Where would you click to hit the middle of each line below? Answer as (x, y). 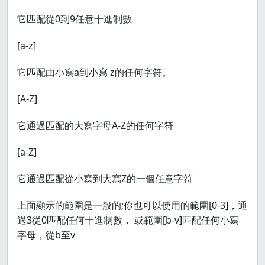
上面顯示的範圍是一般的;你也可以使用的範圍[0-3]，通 (132, 205)
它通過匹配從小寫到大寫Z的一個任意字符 (105, 179)
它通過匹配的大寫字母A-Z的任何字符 (95, 125)
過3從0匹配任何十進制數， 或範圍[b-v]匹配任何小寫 (128, 220)
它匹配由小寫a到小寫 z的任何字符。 (94, 72)
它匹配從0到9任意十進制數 (75, 19)
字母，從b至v (46, 235)
